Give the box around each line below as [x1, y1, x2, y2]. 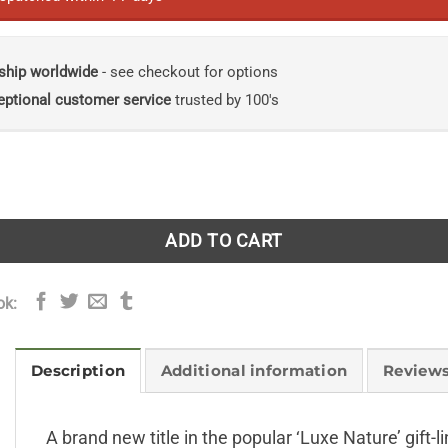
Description [31, 362, 126, 381]
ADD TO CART [165, 229, 283, 251]
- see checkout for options [97, 63, 278, 82]
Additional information [160, 362, 348, 381]
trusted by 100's [170, 91, 279, 110]
